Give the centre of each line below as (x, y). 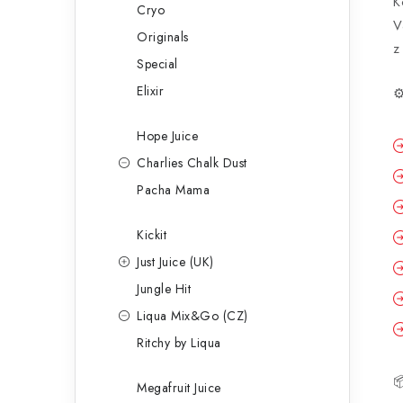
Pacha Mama (173, 190)
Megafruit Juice (179, 388)
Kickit (152, 235)
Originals (163, 37)
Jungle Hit (164, 289)
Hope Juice (167, 136)
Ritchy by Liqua (179, 343)
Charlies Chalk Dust (192, 163)
